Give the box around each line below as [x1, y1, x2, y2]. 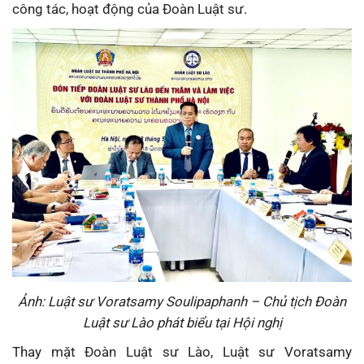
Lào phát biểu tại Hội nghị [130, 314, 282, 331]
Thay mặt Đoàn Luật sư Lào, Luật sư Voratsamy [12, 343, 352, 360]
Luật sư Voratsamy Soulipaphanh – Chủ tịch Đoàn [48, 292, 346, 310]
